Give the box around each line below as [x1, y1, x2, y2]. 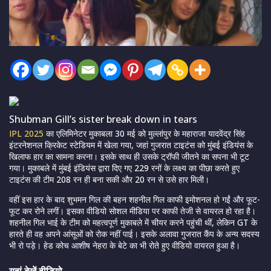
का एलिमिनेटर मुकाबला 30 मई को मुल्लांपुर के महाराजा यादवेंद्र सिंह [44, 128, 245, 140]
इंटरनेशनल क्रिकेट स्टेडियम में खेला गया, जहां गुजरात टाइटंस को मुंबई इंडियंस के [9, 139, 253, 151]
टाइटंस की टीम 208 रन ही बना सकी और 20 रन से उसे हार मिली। [9, 174, 209, 186]
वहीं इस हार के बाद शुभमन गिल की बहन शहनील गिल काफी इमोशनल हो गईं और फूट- [9, 194, 260, 206]
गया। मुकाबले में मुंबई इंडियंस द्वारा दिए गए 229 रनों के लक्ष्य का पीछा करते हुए [9, 162, 240, 174]
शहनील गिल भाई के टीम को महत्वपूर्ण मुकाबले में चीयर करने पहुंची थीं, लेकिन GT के [9, 217, 257, 229]
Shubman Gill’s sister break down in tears [9, 113, 197, 126]
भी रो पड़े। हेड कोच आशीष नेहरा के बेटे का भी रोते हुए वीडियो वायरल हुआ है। [9, 240, 240, 252]
